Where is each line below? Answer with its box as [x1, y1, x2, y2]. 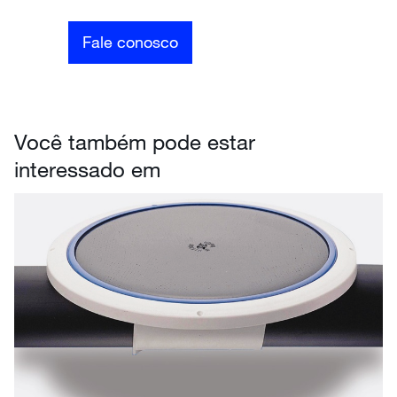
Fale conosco [82, 32, 179, 52]
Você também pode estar [14, 128, 255, 154]
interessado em [14, 155, 160, 182]
